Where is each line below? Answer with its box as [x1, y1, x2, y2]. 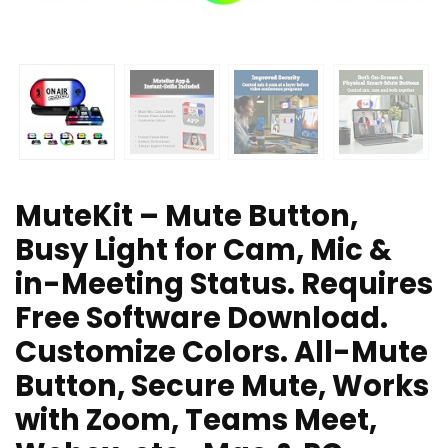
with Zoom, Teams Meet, [15, 400, 377, 441]
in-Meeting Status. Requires [15, 264, 433, 305]
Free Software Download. [15, 298, 388, 339]
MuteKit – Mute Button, [15, 196, 358, 237]
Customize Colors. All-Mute [15, 332, 428, 373]
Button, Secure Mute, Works [15, 366, 429, 407]
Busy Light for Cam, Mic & [15, 230, 392, 271]
